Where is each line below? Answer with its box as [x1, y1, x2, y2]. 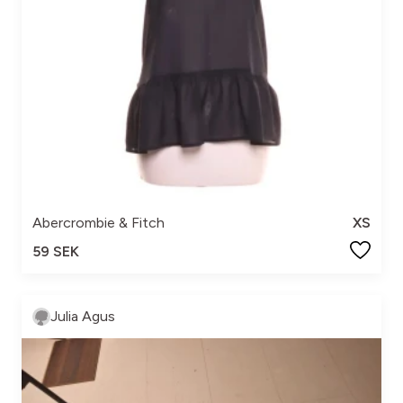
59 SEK [32, 243, 79, 260]
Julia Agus [50, 308, 115, 325]
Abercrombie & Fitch [32, 214, 165, 231]
